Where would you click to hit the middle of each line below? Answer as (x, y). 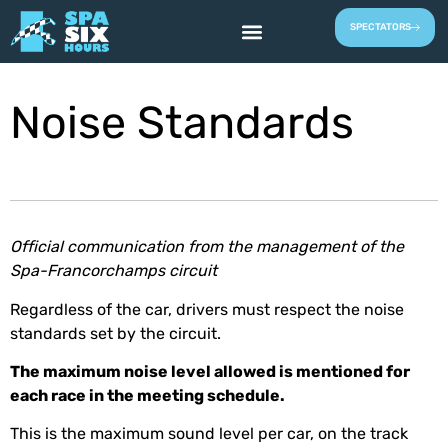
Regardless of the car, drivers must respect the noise (207, 310)
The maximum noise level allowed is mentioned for (210, 373)
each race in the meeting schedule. (147, 397)
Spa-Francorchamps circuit (113, 272)
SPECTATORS (380, 28)
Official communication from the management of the (207, 248)
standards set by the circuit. (115, 334)
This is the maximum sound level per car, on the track (209, 435)
